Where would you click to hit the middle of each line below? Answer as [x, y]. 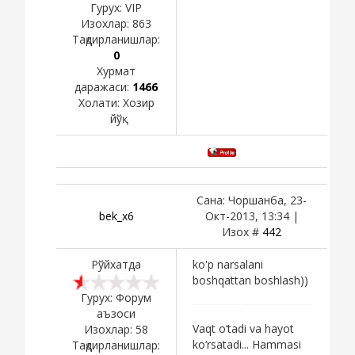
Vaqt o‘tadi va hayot [243, 328]
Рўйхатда [116, 264]
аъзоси [116, 313]
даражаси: [103, 86]
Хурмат [116, 71]
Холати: [100, 102]
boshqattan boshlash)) [250, 280]
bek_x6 [116, 216]
